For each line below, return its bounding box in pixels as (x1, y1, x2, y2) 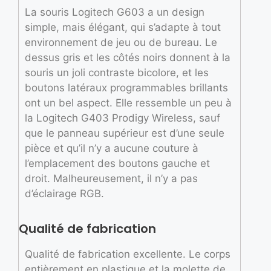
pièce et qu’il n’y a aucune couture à (25, 142, 198, 154)
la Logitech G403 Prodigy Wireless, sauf (25, 111, 220, 124)
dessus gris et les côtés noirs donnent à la (25, 51, 230, 64)
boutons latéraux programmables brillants (25, 81, 228, 94)
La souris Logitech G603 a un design (25, 5, 204, 18)
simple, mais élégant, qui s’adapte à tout (25, 21, 221, 33)
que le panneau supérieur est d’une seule (25, 126, 224, 139)
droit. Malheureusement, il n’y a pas (25, 172, 198, 184)
